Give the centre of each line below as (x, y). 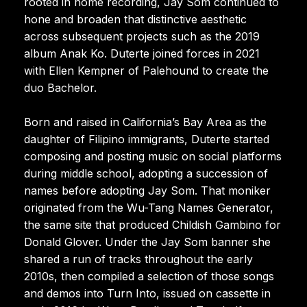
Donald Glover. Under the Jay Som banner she (147, 242)
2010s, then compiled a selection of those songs (149, 276)
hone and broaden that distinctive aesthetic (135, 19)
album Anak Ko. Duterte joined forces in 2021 (142, 53)
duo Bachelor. (60, 87)
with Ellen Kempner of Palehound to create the (146, 70)
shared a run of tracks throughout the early (138, 259)
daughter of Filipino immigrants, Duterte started (147, 139)
